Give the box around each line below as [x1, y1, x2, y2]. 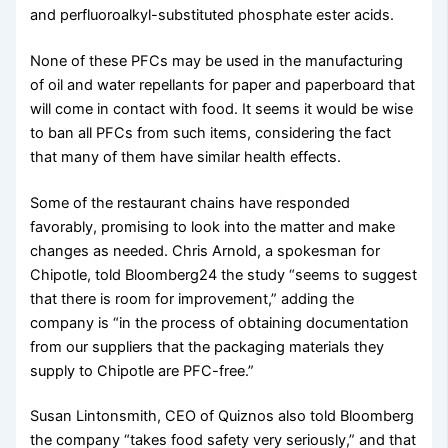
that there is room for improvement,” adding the [30, 289, 355, 308]
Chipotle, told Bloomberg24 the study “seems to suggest [30, 265, 418, 284]
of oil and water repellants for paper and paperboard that [30, 75, 416, 94]
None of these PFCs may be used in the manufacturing [30, 51, 404, 70]
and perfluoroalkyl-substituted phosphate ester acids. [30, 5, 395, 24]
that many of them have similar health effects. [30, 147, 342, 166]
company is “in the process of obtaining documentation [30, 313, 410, 332]
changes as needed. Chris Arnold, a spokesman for [30, 241, 381, 260]
